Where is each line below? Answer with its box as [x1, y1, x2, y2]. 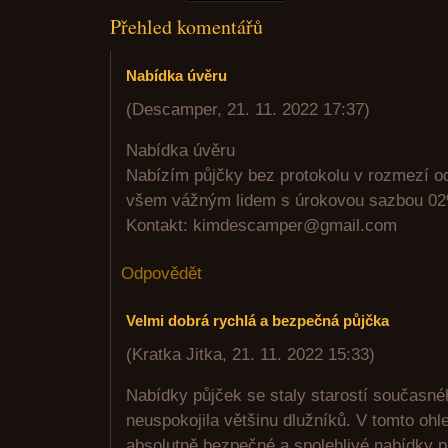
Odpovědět [121, 264, 202, 283]
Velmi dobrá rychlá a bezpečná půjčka [126, 312, 389, 329]
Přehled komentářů [110, 13, 263, 40]
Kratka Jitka [132, 345, 222, 364]
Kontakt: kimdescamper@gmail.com [126, 216, 397, 235]
